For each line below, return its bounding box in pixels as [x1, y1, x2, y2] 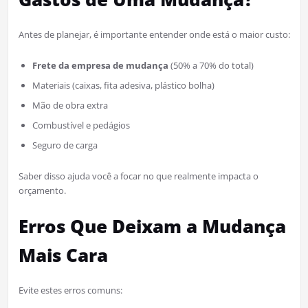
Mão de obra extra [32, 98, 108, 111]
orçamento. [18, 184, 66, 197]
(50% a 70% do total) [168, 58, 254, 71]
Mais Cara [18, 242, 108, 267]
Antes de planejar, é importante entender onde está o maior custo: [18, 27, 290, 41]
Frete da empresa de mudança [32, 58, 168, 71]
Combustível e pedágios [32, 118, 130, 131]
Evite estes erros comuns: [18, 283, 122, 296]
